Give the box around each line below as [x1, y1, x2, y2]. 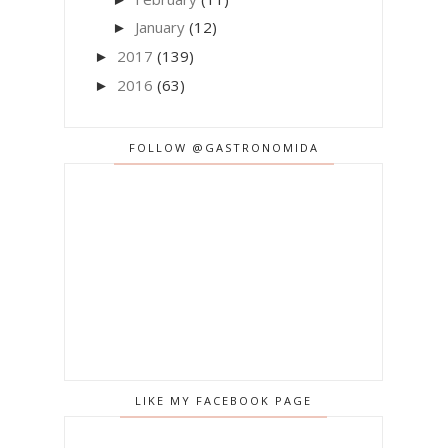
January [135, 17, 185, 38]
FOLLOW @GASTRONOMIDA [128, 139, 319, 155]
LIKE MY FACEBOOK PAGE [135, 392, 313, 408]
